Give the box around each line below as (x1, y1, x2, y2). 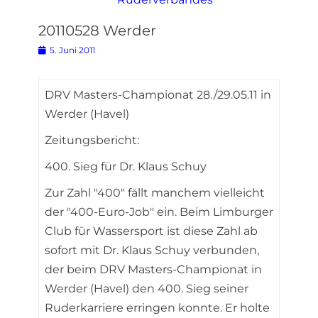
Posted (38, 44, 68, 55)
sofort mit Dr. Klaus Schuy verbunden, (45, 243, 259, 257)
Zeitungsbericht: (45, 133, 139, 147)
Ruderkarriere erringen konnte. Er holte (45, 301, 270, 314)
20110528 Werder (38, 22, 156, 39)
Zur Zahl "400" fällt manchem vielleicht (45, 186, 265, 199)
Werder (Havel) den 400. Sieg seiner (45, 282, 248, 295)
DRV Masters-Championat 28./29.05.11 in (45, 88, 271, 102)
